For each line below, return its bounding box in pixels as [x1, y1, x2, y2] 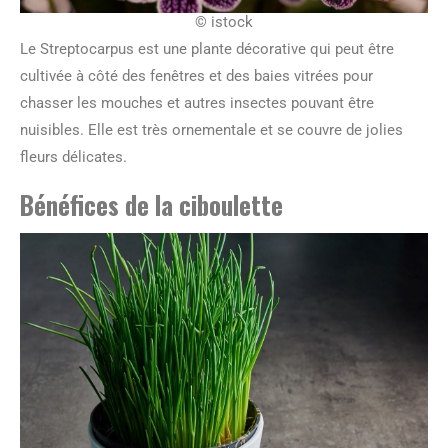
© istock [195, 12, 253, 31]
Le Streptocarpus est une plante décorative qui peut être [20, 39, 394, 58]
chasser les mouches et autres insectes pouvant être [20, 93, 374, 112]
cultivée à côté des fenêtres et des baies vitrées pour [20, 66, 373, 85]
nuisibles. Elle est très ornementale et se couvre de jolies [20, 120, 403, 139]
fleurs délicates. [20, 147, 127, 166]
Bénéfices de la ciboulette [20, 185, 283, 223]
